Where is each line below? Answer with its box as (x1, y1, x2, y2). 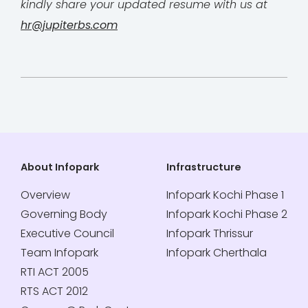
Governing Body (21, 206, 107, 222)
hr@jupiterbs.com (21, 16, 118, 33)
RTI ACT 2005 (21, 263, 89, 280)
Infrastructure (166, 159, 241, 174)
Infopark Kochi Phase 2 (166, 206, 287, 222)
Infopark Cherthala (166, 244, 267, 261)
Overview (21, 186, 70, 203)
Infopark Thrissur (166, 225, 253, 241)
